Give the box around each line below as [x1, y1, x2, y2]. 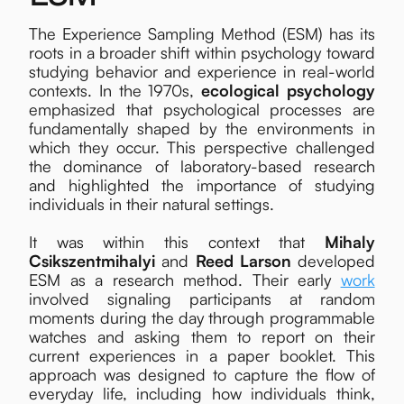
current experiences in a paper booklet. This [29, 344, 375, 365]
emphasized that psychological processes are [29, 98, 375, 119]
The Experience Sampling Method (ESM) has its [29, 23, 375, 43]
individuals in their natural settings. [29, 193, 275, 214]
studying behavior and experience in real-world [29, 60, 375, 81]
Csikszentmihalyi [29, 250, 162, 271]
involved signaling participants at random [29, 288, 375, 308]
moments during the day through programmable [29, 307, 375, 327]
